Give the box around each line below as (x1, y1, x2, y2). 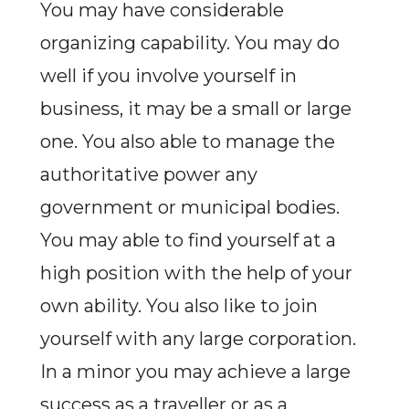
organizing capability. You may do (39, 32, 340, 54)
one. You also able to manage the (39, 131, 335, 152)
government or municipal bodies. (39, 196, 340, 218)
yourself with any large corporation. (39, 328, 356, 350)
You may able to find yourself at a (39, 229, 336, 251)
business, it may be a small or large (39, 98, 351, 120)
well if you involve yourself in (39, 65, 297, 87)
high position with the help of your (39, 262, 352, 284)
